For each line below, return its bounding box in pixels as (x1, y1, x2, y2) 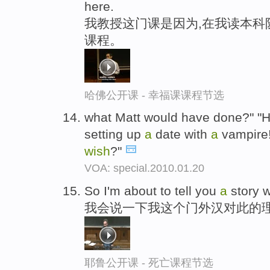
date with (152, 127, 211, 142)
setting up (84, 127, 145, 142)
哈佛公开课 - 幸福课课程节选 (84, 89, 224, 101)
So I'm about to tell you (84, 184, 220, 198)
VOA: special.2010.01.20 (84, 162, 204, 175)
